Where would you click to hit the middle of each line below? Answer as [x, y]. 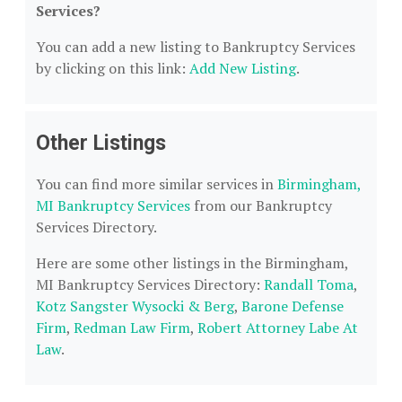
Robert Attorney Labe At [278, 328]
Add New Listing [243, 68]
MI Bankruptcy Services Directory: [150, 284]
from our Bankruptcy [261, 205]
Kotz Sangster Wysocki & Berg [135, 306]
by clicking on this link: [113, 68]
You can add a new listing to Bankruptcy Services [196, 47]
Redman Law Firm [132, 328]
